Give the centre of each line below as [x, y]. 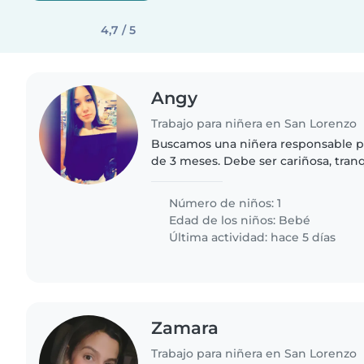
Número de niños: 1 [224, 203]
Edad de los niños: [223, 220]
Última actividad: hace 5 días [251, 237]
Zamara [185, 327]
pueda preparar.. [199, 195]
